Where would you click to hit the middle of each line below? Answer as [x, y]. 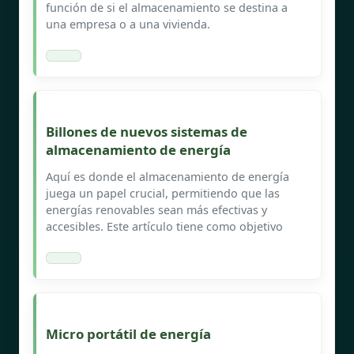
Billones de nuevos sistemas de [147, 131]
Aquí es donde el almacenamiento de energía [168, 176]
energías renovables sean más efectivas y [156, 209]
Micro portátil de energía [128, 333]
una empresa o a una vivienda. [128, 24]
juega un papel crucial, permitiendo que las [163, 193]
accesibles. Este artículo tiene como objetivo [164, 226]
